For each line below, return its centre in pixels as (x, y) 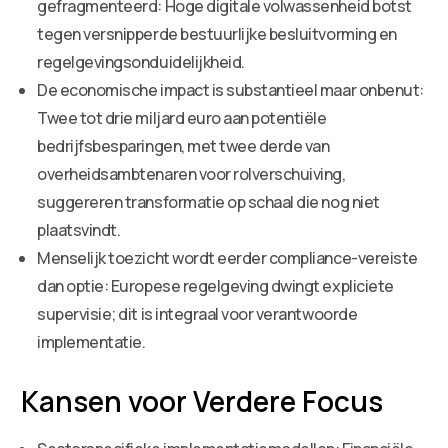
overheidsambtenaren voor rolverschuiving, (191, 173)
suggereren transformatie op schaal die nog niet (208, 201)
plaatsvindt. (79, 229)
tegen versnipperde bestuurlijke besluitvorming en (217, 33)
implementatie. (91, 341)
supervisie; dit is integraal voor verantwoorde (197, 313)
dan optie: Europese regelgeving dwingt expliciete (215, 285)
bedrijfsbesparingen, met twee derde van (183, 145)
